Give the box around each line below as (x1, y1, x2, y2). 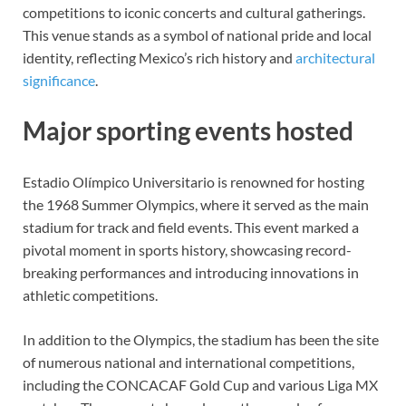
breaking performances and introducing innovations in (23, 263, 359, 281)
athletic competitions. (23, 285, 158, 304)
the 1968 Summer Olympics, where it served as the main (23, 195, 369, 213)
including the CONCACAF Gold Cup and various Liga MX (23, 375, 378, 393)
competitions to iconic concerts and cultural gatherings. (23, 4, 365, 22)
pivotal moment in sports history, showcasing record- (23, 240, 352, 258)
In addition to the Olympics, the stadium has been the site (23, 330, 379, 348)
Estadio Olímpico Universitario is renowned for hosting (23, 172, 364, 190)
